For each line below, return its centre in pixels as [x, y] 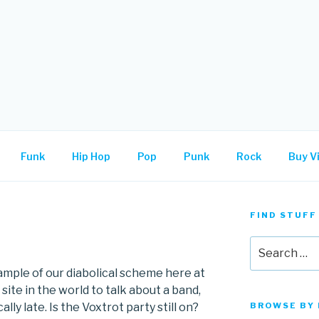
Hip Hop [91, 156]
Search [267, 243]
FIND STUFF [283, 215]
